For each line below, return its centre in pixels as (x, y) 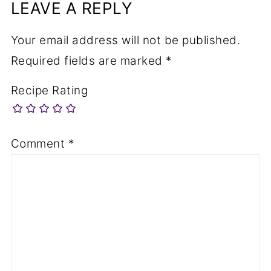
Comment (39, 144)
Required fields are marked (88, 60)
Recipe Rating (49, 90)
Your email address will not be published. (126, 40)
